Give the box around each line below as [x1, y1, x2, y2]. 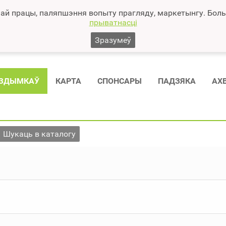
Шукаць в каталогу [3, 129, 76, 139]
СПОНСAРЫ [97, 76, 142, 86]
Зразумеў [95, 35, 131, 45]
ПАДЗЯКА [158, 76, 196, 86]
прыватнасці [89, 18, 137, 27]
